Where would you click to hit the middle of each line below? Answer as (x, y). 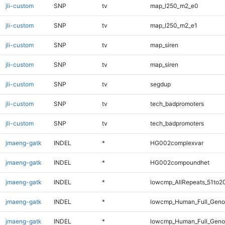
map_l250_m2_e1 (174, 25)
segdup (160, 84)
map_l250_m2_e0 (174, 6)
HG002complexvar (177, 143)
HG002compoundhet (180, 162)
